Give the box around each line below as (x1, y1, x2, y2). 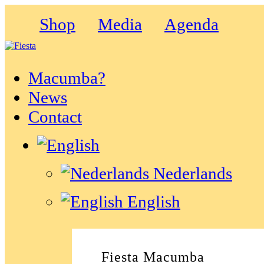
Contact (28, 107, 82, 126)
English (123, 192, 180, 211)
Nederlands (149, 164, 232, 183)
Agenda (164, 15, 219, 34)
